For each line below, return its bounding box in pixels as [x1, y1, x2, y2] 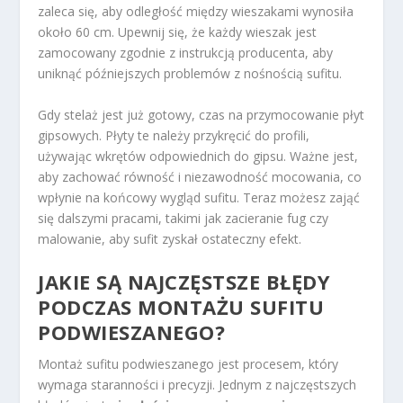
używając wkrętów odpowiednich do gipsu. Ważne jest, [38, 147, 359, 165]
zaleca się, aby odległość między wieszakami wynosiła [38, 3, 354, 21]
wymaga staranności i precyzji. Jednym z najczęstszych [38, 376, 357, 394]
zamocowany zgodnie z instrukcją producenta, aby [38, 44, 334, 62]
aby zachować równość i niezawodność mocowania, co [38, 167, 363, 185]
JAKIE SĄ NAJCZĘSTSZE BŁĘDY [38, 268, 331, 296]
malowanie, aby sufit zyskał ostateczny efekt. [38, 229, 302, 247]
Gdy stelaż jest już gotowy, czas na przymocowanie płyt [38, 105, 365, 123]
